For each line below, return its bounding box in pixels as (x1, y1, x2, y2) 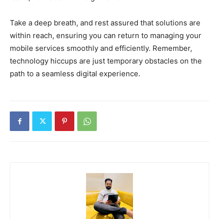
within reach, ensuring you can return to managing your (10, 31, 201, 41)
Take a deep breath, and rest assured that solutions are (10, 18, 200, 28)
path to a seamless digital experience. (10, 69, 140, 79)
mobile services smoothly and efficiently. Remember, (10, 44, 192, 53)
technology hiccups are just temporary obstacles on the (10, 56, 202, 66)
